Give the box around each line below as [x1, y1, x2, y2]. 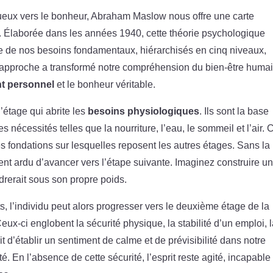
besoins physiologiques [88, 105, 200, 116]
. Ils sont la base [199, 105, 269, 116]
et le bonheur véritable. [54, 79, 156, 90]
